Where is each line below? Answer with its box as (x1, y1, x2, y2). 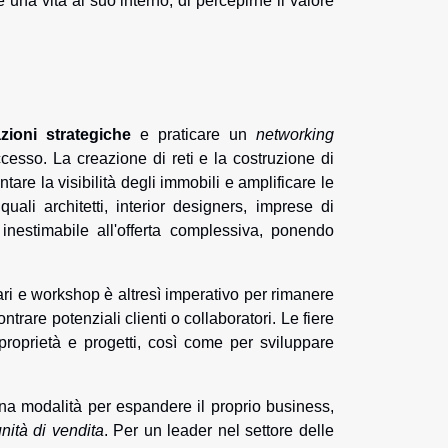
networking (256, 126, 335, 144)
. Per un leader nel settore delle (103, 422, 335, 440)
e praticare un (131, 126, 257, 144)
